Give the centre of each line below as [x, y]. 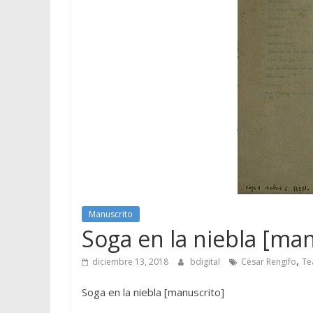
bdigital [206, 261]
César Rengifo [269, 261]
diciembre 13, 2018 [130, 261]
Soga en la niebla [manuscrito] [153, 292]
